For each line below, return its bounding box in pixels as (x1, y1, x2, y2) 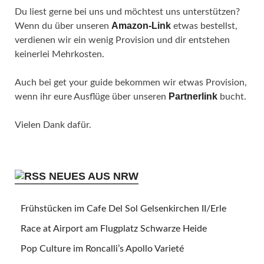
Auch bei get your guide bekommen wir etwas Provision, (15, 78, 247, 88)
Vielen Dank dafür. (15, 120, 91, 130)
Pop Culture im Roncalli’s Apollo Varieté (21, 244, 184, 254)
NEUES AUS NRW (49, 170, 138, 183)
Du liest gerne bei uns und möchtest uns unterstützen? (15, 7, 240, 17)
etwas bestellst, (171, 21, 237, 31)
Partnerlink (169, 91, 217, 102)
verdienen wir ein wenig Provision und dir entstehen (15, 35, 230, 45)
